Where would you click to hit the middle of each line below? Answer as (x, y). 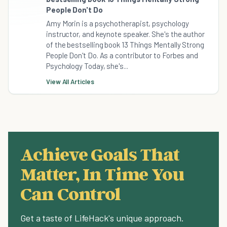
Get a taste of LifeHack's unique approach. (102, 218)
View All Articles (70, 82)
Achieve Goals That (100, 154)
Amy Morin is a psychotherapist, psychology (118, 23)
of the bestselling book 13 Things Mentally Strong (125, 45)
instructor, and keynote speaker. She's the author (125, 34)
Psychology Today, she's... (87, 66)
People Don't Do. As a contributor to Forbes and (122, 55)
